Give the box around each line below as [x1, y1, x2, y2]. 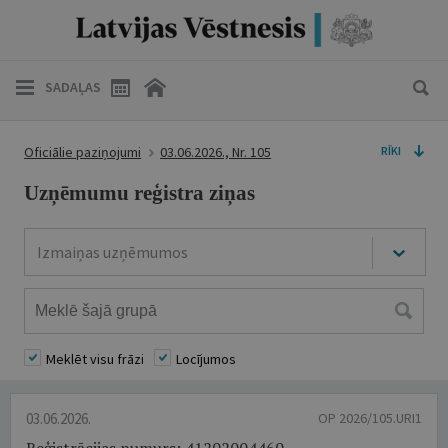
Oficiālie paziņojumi [24, 143, 141, 161]
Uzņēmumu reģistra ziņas [24, 181, 255, 205]
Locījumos [176, 350, 236, 368]
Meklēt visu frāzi [46, 350, 144, 368]
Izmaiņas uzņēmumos [37, 242, 188, 262]
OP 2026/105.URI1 [318, 409, 422, 427]
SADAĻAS [45, 78, 101, 96]
